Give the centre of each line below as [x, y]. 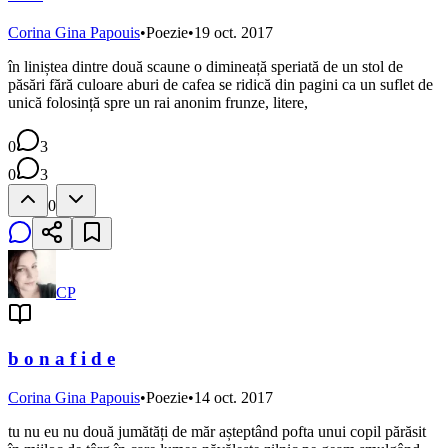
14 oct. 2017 [233, 397]
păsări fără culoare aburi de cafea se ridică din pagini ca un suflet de [220, 84]
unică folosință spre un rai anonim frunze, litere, [158, 102]
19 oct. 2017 [233, 32]
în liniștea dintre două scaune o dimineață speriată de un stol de [205, 66]
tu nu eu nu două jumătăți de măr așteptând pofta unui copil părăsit [217, 431]
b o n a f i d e [61, 359]
